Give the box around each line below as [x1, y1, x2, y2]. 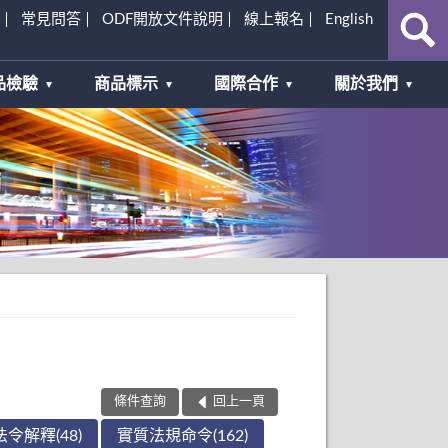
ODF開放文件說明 [101, 11, 223, 27]
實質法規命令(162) [117, 428, 248, 445]
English [324, 11, 373, 27]
